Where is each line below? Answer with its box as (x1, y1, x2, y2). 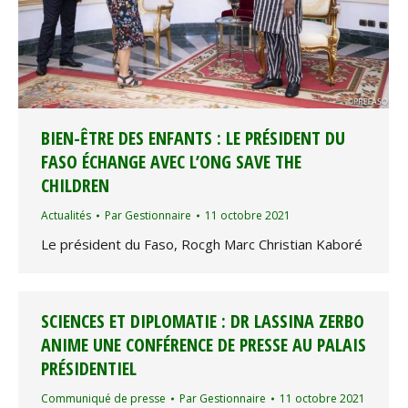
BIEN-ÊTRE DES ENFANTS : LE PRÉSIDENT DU (41, 126, 345, 151)
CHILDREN (41, 173, 109, 199)
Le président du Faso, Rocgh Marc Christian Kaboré (41, 235, 362, 254)
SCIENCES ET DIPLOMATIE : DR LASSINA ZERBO (41, 309, 364, 333)
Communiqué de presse (41, 391, 166, 406)
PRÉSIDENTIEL (41, 356, 137, 381)
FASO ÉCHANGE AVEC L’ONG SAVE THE (41, 149, 301, 175)
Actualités (41, 208, 91, 224)
